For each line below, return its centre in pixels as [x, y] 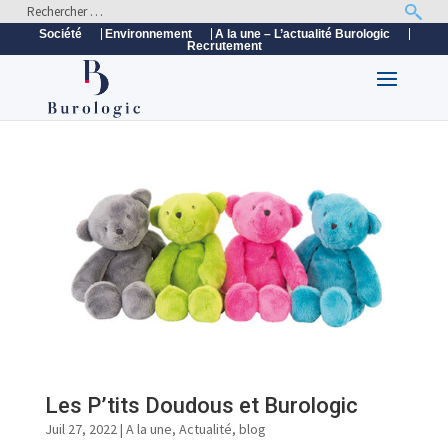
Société [60, 34]
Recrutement [224, 46]
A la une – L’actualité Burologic [302, 34]
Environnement [148, 34]
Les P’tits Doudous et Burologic [201, 405]
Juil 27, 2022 [80, 429]
